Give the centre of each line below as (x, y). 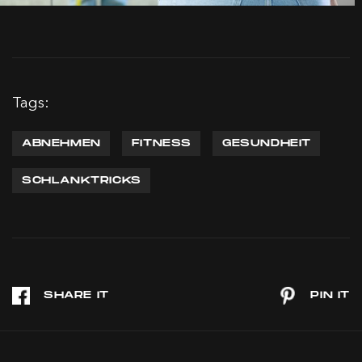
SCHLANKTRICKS (82, 180)
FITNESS (162, 143)
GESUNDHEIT (267, 143)
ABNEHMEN (61, 143)
